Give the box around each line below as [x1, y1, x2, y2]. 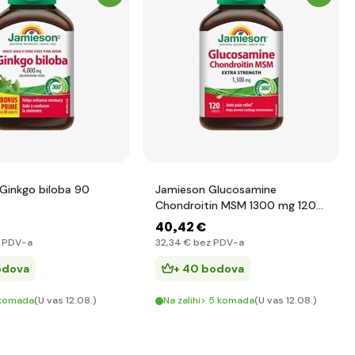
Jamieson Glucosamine [155, 182, 277, 197]
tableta [155, 214, 195, 228]
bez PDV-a [191, 236, 244, 249]
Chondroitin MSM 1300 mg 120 [155, 198, 316, 212]
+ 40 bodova [174, 261, 244, 276]
